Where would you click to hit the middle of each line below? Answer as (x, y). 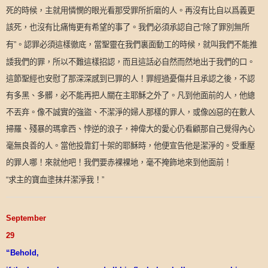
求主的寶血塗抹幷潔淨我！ (55, 180)
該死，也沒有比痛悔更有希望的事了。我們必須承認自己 (103, 27)
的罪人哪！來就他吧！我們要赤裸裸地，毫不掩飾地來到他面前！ (119, 162)
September (26, 218)
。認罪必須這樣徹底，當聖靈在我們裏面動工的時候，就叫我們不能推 (137, 45)
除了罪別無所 (226, 27)
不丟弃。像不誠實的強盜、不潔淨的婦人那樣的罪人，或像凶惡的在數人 (130, 112)
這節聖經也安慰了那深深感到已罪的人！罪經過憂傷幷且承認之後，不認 (130, 79)
